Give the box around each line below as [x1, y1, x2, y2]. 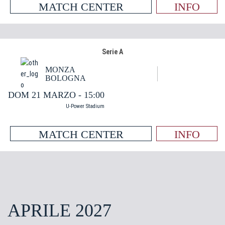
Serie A [102, 48, 123, 56]
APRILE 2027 [8, 200, 111, 220]
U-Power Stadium [66, 103, 104, 109]
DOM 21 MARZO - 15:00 [8, 90, 104, 100]
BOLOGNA [45, 74, 86, 82]
